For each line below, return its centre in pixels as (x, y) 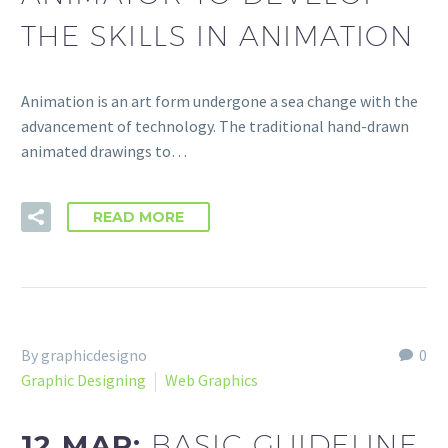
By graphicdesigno (84, 354)
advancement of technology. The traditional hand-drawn (215, 126)
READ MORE (138, 216)
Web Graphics (211, 379)
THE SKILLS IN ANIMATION (217, 36)
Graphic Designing (83, 379)
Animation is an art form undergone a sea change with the (219, 101)
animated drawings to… (104, 151)
